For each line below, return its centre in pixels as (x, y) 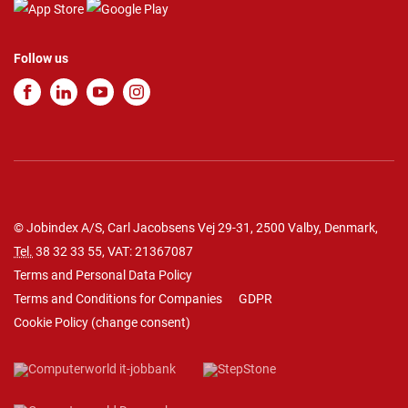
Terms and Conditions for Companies (118, 299)
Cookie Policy (51, 323)
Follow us (41, 59)
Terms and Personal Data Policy (103, 275)
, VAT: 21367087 (148, 252)
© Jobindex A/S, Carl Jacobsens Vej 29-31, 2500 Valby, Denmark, (196, 228)
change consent (141, 323)
